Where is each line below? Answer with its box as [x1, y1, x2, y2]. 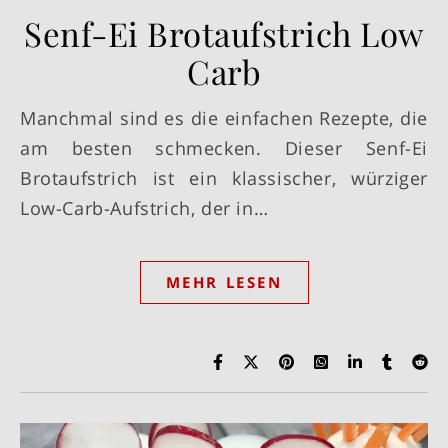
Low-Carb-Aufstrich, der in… [20, 196, 269, 221]
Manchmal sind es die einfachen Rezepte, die [20, 106, 37, 131]
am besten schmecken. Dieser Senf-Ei [20, 136, 428, 161]
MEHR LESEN [165, 272, 283, 293]
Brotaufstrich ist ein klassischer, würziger [20, 166, 428, 191]
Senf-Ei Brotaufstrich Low [24, 11, 424, 56]
